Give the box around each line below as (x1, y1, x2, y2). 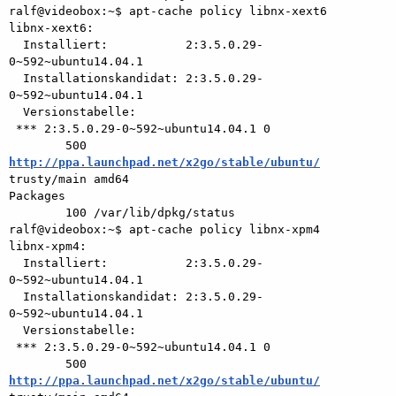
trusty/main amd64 (9, 171, 129, 186)
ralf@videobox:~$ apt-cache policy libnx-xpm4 (9, 222, 320, 236)
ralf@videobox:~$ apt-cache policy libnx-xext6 (9, 4, 327, 18)
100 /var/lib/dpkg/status (9, 205, 65, 219)
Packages (9, 188, 65, 202)
